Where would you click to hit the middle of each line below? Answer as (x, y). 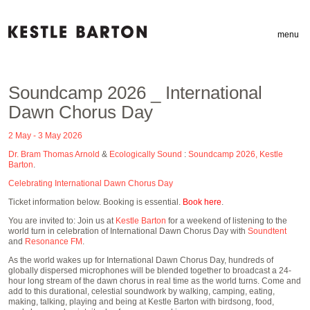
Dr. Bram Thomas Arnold (55, 154)
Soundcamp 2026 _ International (135, 93)
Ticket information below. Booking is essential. (95, 202)
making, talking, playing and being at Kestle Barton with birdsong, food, (141, 302)
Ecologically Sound (146, 154)
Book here (202, 202)
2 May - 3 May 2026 (45, 136)
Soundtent (267, 231)
